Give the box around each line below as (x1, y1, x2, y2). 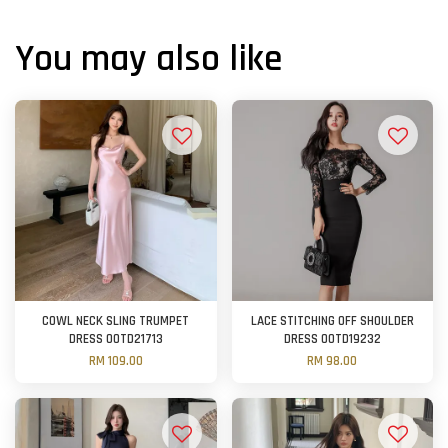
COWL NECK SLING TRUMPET (42, 313, 190, 331)
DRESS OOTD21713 (68, 331, 163, 349)
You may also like (15, 35, 282, 84)
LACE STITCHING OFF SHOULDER (250, 313, 414, 331)
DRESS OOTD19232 (283, 331, 381, 349)
